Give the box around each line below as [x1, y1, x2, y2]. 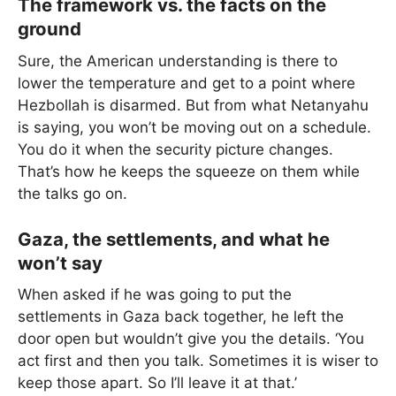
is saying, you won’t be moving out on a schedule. [18, 118, 371, 136]
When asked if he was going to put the [18, 286, 292, 304]
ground [18, 18, 81, 41]
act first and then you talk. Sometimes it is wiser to [18, 352, 378, 370]
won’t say [18, 252, 103, 275]
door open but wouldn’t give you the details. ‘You [18, 330, 364, 348]
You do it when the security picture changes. [18, 140, 333, 158]
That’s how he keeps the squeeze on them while [18, 162, 360, 180]
